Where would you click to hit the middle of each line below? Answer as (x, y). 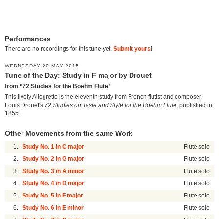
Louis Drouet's (25, 105)
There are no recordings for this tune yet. (59, 49)
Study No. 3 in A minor (54, 171)
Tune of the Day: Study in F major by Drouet (78, 76)
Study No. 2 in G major (54, 159)
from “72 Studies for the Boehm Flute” (58, 86)
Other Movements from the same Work (69, 134)
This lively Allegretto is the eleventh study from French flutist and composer (103, 97)
